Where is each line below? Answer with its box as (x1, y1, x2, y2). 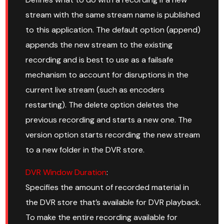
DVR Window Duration (25, 167, 107, 178)
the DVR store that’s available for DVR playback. (25, 197, 201, 208)
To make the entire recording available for (25, 212, 178, 223)
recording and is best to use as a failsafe (25, 54, 174, 65)
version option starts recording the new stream (25, 129, 200, 140)
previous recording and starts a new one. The (25, 114, 192, 125)
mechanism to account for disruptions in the (25, 69, 189, 80)
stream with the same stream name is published (25, 9, 200, 20)
